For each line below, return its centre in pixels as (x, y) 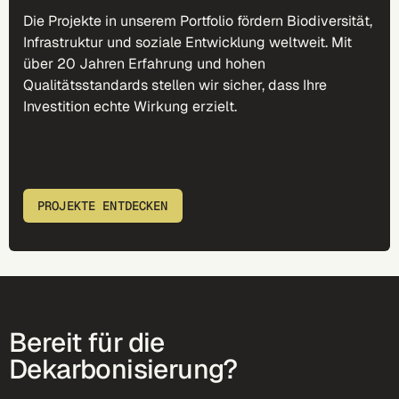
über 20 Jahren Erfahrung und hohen (144, 64)
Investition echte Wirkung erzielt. (132, 106)
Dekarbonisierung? (123, 369)
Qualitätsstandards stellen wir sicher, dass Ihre (175, 85)
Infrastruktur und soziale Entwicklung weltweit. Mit (187, 42)
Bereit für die (87, 342)
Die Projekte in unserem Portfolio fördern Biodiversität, (198, 21)
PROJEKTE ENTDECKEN (103, 206)
